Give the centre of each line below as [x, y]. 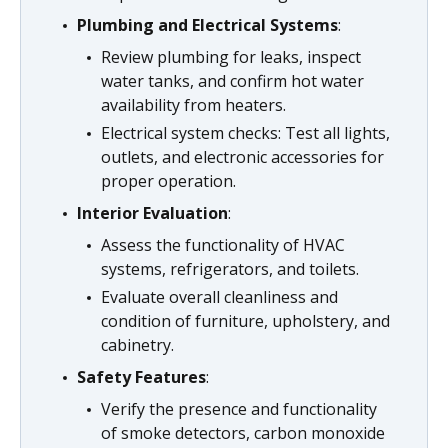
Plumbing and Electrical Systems [207, 25]
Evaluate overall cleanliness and [219, 297]
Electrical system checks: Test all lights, [245, 133]
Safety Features [141, 377]
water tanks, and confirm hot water [232, 81]
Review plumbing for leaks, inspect [231, 57]
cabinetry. [137, 345]
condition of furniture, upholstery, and [245, 321]
